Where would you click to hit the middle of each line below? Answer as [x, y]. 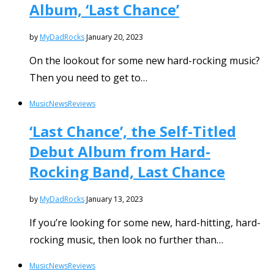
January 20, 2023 [115, 37]
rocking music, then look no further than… [126, 239]
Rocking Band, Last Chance [127, 171]
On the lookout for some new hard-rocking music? [145, 60]
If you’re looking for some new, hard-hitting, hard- [145, 222]
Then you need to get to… [88, 77]
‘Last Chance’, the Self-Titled [133, 131]
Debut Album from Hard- [120, 151]
